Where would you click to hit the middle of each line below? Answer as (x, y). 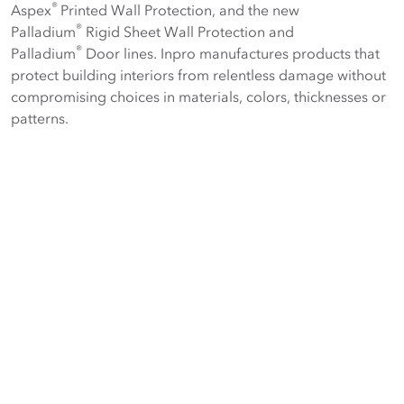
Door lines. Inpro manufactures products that (231, 53)
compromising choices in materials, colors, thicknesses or (198, 96)
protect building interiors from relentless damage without (198, 75)
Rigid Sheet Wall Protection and (188, 32)
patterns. (40, 118)
